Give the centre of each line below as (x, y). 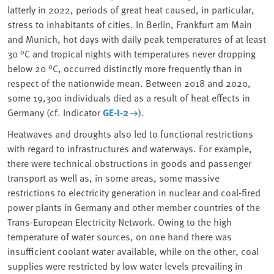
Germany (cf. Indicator (54, 112)
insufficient (32, 251)
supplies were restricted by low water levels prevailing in (125, 266)
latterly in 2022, (42, 9)
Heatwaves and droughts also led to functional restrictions (130, 134)
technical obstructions (101, 163)
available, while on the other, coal (187, 251)
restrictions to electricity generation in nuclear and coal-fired (134, 192)
